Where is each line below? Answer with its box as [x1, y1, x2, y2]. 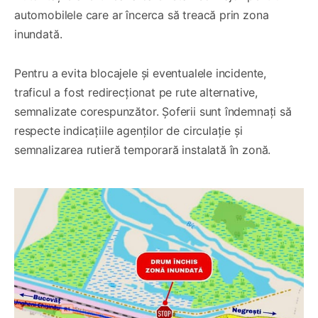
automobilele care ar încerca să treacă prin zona [14, 7, 269, 22]
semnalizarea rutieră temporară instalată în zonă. [14, 142, 271, 157]
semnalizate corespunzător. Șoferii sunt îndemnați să [14, 104, 292, 119]
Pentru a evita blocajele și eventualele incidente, [14, 65, 267, 80]
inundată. [14, 26, 62, 41]
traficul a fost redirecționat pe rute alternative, [14, 84, 258, 99]
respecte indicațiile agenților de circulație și [14, 123, 243, 138]
